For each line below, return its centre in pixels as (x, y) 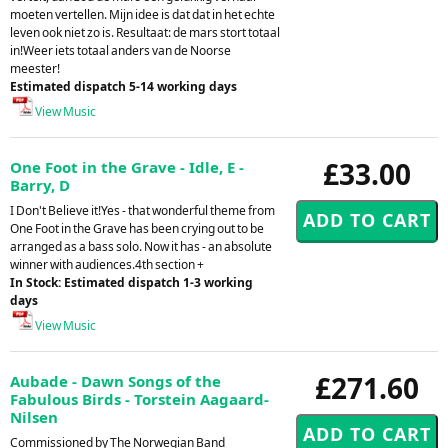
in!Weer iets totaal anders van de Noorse (120, 50)
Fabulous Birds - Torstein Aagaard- (139, 398)
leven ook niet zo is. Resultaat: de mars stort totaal (145, 32)
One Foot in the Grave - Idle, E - (127, 166)
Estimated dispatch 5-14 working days (123, 86)
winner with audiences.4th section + (107, 264)
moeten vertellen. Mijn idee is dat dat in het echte (142, 14)
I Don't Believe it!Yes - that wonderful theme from (142, 210)
